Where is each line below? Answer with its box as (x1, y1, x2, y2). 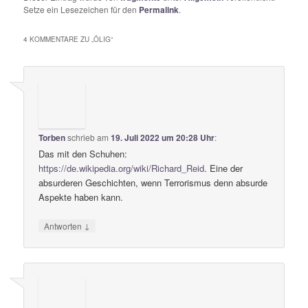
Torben (38, 131, 66, 144)
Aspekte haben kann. (38, 190, 124, 203)
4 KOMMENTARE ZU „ (23, 34, 94, 45)
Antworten (44, 219, 85, 232)
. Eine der (204, 161, 243, 175)
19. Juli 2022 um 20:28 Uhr (111, 131, 215, 144)
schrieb (67, 131, 96, 143)
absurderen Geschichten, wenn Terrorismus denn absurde (38, 175, 268, 189)
